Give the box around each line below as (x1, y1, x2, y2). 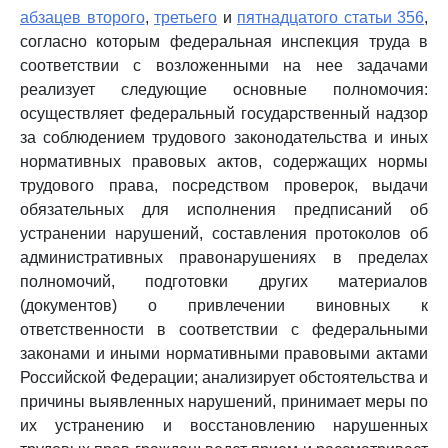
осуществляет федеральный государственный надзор (20, 105, 428, 122)
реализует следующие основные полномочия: (20, 81, 428, 98)
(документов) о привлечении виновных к (20, 297, 428, 314)
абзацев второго (20, 9, 145, 26)
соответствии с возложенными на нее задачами (20, 57, 428, 74)
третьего (154, 9, 217, 26)
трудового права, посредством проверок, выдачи (20, 177, 428, 194)
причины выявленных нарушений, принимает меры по (20, 393, 428, 410)
